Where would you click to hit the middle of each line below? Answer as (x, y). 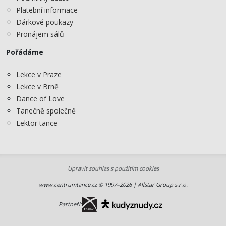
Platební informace (47, 10)
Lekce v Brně (37, 87)
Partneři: (70, 204)
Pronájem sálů (40, 34)
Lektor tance (37, 123)
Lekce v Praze (39, 75)
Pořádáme (25, 52)
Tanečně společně (46, 111)
